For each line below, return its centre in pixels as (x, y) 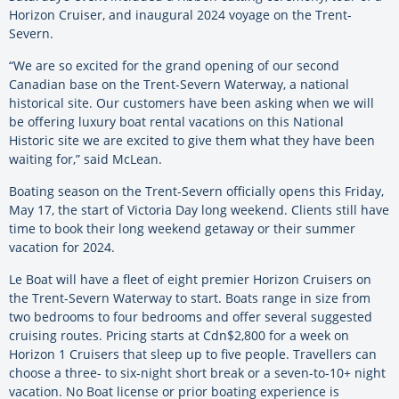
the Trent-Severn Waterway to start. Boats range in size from (190, 297)
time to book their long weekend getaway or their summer (182, 228)
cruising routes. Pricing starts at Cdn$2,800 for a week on (179, 335)
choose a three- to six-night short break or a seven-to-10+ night (197, 372)
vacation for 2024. (62, 247)
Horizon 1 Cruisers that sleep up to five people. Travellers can (193, 354)
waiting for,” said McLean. (85, 159)
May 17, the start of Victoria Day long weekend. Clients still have (199, 209)
